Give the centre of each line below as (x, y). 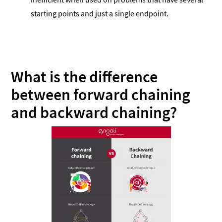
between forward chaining (101, 94)
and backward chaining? (94, 112)
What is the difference (84, 77)
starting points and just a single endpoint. (100, 13)
